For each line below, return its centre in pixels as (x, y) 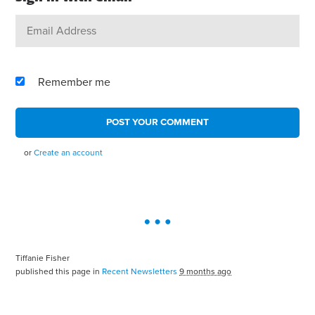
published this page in (59, 272)
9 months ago (206, 272)
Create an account (69, 153)
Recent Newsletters (140, 272)
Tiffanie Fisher (43, 258)
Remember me (75, 83)
